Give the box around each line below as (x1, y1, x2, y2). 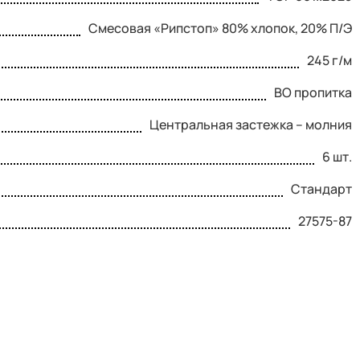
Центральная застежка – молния (149, 116, 352, 134)
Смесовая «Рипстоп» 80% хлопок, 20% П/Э (88, 19, 352, 38)
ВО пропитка (274, 84, 352, 102)
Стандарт (291, 180, 352, 198)
